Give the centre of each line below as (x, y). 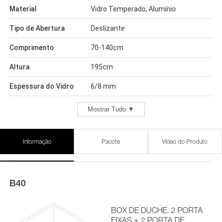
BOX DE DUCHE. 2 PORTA (157, 210)
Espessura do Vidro (41, 86)
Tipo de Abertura (37, 28)
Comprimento (31, 48)
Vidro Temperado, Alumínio (133, 9)
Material (23, 9)
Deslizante (108, 28)
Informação (37, 141)
